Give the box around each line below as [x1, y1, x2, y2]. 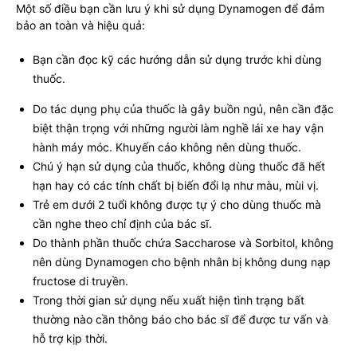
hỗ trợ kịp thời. [33, 331, 108, 345]
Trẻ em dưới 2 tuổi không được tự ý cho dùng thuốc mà [33, 197, 321, 211]
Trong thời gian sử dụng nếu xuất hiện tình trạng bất [33, 292, 304, 307]
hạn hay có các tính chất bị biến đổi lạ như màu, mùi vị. [33, 178, 319, 192]
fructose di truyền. [33, 273, 128, 288]
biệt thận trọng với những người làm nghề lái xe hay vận [33, 120, 324, 135]
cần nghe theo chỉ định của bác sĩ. [33, 216, 212, 230]
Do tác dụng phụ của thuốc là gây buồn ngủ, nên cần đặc [33, 101, 334, 116]
